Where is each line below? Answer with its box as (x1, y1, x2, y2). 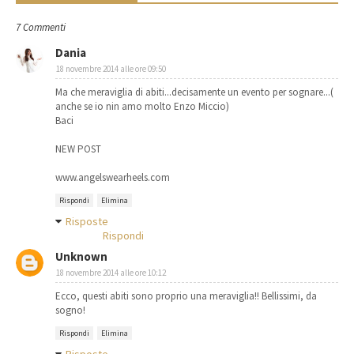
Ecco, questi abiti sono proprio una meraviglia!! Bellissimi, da (55, 289, 317, 303)
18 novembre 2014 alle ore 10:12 (56, 267, 166, 279)
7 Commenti (16, 21, 66, 35)
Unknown (55, 249, 107, 265)
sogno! (55, 303, 85, 318)
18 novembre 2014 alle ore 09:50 (56, 63, 166, 75)
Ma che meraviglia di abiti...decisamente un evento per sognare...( (55, 85, 333, 100)
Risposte (66, 214, 108, 229)
